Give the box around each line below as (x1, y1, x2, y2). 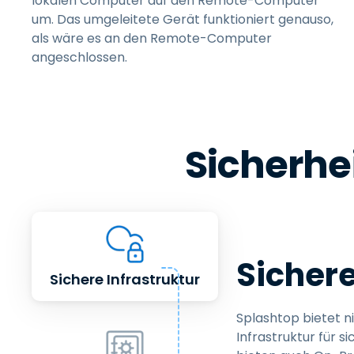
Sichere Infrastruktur (50, 269, 200, 289)
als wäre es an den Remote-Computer (32, 29, 272, 47)
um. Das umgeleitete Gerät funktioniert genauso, (32, 10, 333, 28)
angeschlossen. (32, 48, 127, 66)
